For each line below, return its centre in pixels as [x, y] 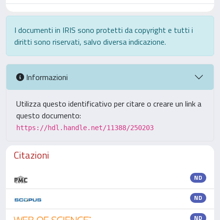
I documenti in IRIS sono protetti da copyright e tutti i [104, 30]
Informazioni [46, 77]
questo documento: [49, 115]
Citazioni [31, 155]
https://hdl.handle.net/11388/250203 [85, 128]
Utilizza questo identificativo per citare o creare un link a [109, 104]
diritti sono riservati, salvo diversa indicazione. [90, 42]
